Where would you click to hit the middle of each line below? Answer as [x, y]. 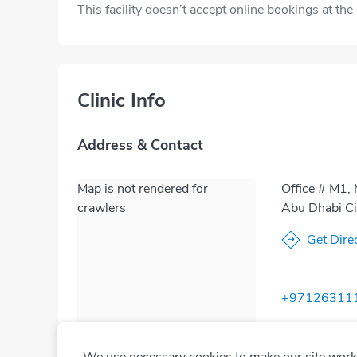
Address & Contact [140, 145]
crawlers [102, 208]
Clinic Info [122, 100]
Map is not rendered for [143, 189]
